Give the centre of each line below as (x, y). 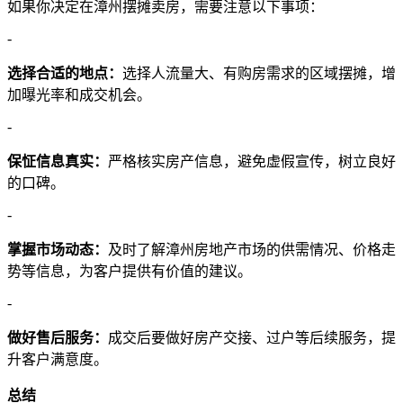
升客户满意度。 (58, 359)
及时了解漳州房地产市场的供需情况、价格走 (252, 249)
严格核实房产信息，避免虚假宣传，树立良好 (252, 161)
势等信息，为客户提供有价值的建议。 (130, 271)
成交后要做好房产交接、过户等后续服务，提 (252, 337)
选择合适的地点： (65, 73)
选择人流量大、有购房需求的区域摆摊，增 (259, 73)
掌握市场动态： (58, 249)
